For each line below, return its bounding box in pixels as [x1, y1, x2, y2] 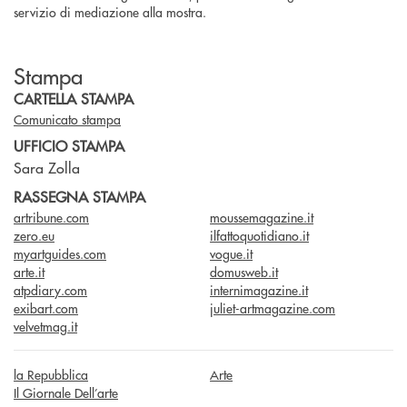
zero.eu [14, 226, 55, 245]
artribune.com [14, 208, 89, 227]
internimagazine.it [210, 281, 309, 300]
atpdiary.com [14, 281, 87, 300]
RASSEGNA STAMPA [14, 186, 145, 208]
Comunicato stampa [14, 110, 121, 129]
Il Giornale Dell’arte [14, 383, 118, 402]
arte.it [14, 263, 45, 282]
